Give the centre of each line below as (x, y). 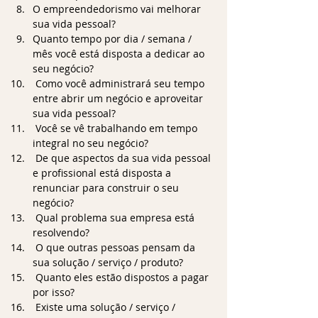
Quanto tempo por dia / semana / (114, 38)
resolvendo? (61, 232)
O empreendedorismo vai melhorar (118, 9)
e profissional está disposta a (103, 172)
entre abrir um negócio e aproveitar (119, 98)
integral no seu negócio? (91, 143)
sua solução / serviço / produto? (108, 262)
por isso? (54, 292)
